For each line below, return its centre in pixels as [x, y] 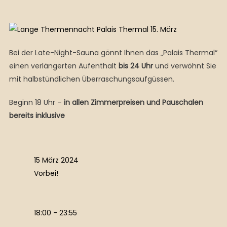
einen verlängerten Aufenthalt [64, 66]
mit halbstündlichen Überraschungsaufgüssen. [92, 79]
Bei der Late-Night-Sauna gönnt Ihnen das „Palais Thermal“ [113, 53]
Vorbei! [46, 174]
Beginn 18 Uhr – [36, 103]
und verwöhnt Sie [184, 66]
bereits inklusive [37, 116]
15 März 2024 [56, 160]
